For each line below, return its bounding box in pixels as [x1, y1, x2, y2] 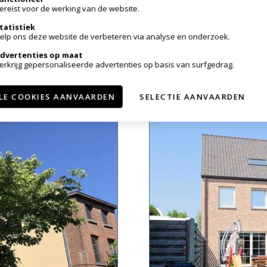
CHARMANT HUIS [167, 18, 265, 33]
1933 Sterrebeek [178, 38, 266, 53]
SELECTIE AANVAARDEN [139, 91, 246, 103]
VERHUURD [167, 61, 232, 78]
